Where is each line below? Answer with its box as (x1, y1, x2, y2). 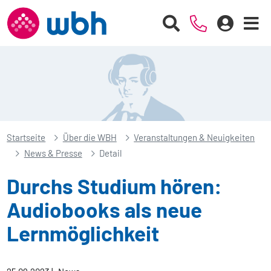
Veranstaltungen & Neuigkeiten (134, 132, 255, 143)
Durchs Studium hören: (7, 173, 223, 199)
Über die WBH (62, 132, 117, 143)
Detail (99, 148, 122, 159)
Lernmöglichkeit (7, 220, 160, 246)
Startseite (7, 132, 46, 143)
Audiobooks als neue (7, 197, 203, 223)
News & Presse (24, 148, 82, 159)
